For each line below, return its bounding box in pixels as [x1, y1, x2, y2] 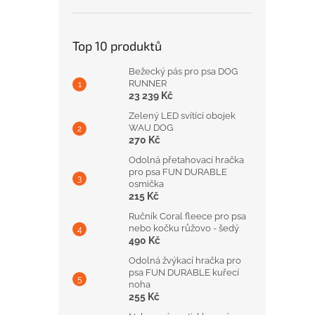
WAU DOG [129, 122, 173, 133]
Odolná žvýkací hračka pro [129, 255, 241, 266]
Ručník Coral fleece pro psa [129, 211, 246, 221]
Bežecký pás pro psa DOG [129, 66, 238, 77]
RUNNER [129, 78, 167, 89]
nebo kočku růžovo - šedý [129, 223, 239, 233]
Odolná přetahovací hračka [129, 155, 244, 165]
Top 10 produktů [72, 38, 162, 53]
